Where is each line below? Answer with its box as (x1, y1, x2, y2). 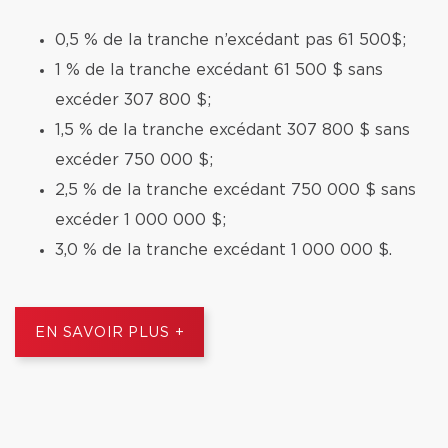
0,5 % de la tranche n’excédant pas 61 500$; (55, 32, 406, 48)
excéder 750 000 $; (55, 152, 213, 168)
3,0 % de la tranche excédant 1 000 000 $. (55, 242, 392, 258)
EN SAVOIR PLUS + (35, 326, 185, 340)
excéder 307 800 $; (55, 92, 211, 108)
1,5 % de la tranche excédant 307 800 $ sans (55, 122, 410, 138)
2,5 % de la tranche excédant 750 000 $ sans (55, 182, 416, 198)
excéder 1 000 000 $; (55, 212, 226, 228)
